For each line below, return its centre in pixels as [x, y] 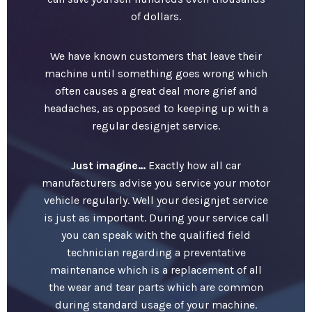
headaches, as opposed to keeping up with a [156, 108]
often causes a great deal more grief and [156, 91]
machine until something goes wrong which [156, 73]
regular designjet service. [156, 125]
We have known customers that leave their [156, 56]
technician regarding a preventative [156, 252]
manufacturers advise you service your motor [156, 182]
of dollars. [156, 16]
